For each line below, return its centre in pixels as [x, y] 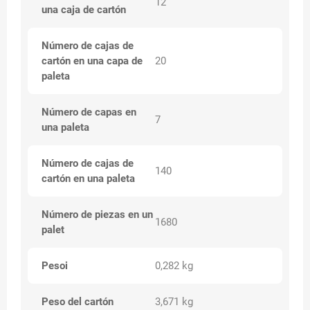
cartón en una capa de [92, 61]
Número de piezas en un [97, 214]
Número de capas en [89, 112]
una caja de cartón [84, 9]
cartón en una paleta [88, 178]
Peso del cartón [77, 301]
